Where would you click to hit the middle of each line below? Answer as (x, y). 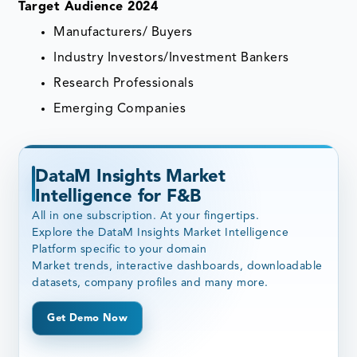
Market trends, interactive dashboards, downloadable (177, 267)
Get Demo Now (88, 319)
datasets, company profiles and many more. (150, 283)
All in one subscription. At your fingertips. (146, 216)
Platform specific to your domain (120, 250)
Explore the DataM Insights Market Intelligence (161, 233)
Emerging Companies (120, 110)
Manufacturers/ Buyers (123, 33)
